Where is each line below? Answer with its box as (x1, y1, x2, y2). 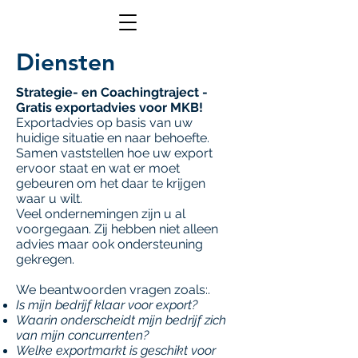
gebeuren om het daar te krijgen (16, 176, 205, 191)
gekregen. (16, 252, 74, 267)
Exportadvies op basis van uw (16, 115, 193, 130)
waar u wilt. (16, 191, 82, 206)
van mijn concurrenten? (16, 328, 149, 343)
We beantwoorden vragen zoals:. (16, 282, 210, 297)
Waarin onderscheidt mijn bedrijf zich (16, 312, 226, 328)
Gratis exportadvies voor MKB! (16, 100, 203, 115)
